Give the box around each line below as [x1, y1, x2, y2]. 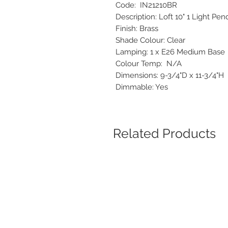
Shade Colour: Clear [116, 36, 191, 45]
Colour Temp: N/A [116, 59, 188, 69]
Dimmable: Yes [116, 82, 168, 92]
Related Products [113, 126, 216, 141]
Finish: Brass [116, 24, 164, 34]
